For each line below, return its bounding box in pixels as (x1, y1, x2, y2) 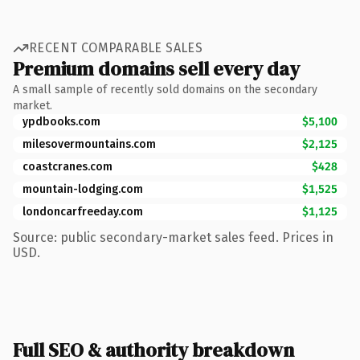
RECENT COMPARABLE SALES (29, 40, 203, 55)
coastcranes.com (22, 159, 112, 174)
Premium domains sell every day (13, 55, 300, 82)
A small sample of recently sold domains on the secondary (13, 82, 317, 96)
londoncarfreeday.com (22, 204, 143, 219)
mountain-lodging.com (22, 182, 143, 196)
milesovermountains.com (22, 137, 156, 151)
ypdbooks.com (22, 114, 100, 129)
